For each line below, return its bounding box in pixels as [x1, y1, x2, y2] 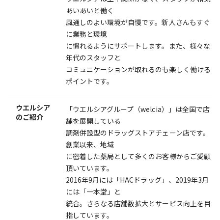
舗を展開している [66, 115, 121, 126]
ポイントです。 [66, 76, 114, 86]
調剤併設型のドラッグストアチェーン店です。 [66, 127, 210, 137]
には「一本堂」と [66, 186, 121, 196]
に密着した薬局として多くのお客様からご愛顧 [66, 151, 211, 161]
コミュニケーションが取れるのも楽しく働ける [66, 64, 211, 74]
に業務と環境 [66, 28, 108, 39]
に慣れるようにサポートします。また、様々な [66, 40, 210, 51]
